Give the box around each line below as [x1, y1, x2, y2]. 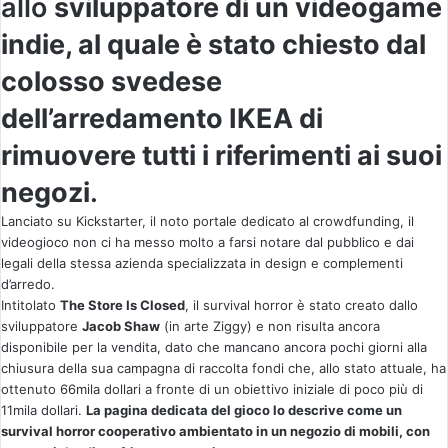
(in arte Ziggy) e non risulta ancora [160, 318, 380, 334]
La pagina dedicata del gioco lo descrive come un [86, 402, 402, 418]
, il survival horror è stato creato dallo [185, 297, 418, 313]
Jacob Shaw [82, 318, 160, 334]
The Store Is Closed [60, 297, 185, 313]
